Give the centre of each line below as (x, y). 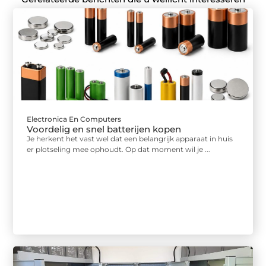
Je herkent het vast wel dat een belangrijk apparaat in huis (130, 139)
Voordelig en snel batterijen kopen (104, 129)
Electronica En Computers (74, 119)
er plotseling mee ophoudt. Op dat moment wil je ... (119, 150)
